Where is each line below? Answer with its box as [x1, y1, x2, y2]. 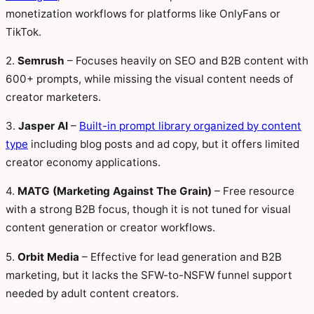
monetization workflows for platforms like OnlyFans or [6, 6, 280, 20]
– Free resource [212, 184, 294, 198]
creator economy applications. [6, 156, 161, 170]
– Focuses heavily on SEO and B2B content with [64, 54, 308, 67]
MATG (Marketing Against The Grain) [18, 184, 212, 198]
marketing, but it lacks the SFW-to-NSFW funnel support [6, 268, 292, 282]
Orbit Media [18, 250, 79, 264]
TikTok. [6, 25, 41, 39]
